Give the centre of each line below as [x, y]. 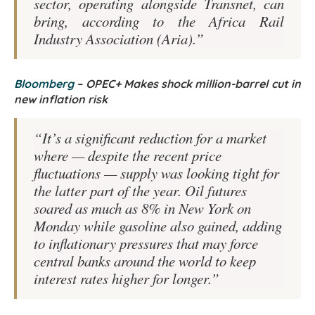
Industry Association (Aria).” [119, 39]
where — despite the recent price [128, 156]
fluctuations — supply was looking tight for [156, 173]
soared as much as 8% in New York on [142, 208]
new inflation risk [61, 99]
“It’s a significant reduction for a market [150, 138]
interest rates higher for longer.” [127, 279]
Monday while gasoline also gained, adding [158, 226]
